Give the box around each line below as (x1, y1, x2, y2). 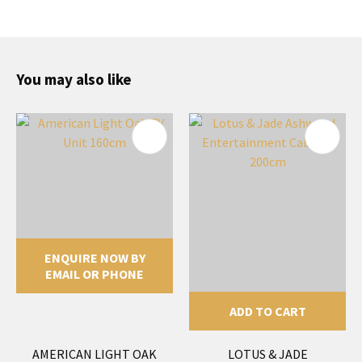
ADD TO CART (229, 302, 306, 319)
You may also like (16, 69, 132, 89)
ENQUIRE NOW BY (44, 249, 145, 266)
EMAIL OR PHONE (45, 265, 144, 282)
